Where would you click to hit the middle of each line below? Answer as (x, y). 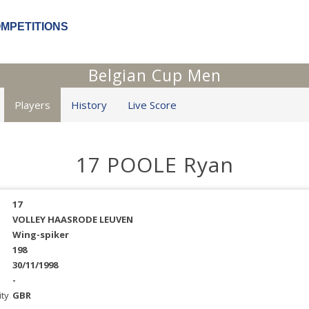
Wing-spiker (40, 235)
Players (32, 105)
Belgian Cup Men (154, 76)
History (89, 105)
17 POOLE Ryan (154, 165)
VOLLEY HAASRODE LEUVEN (72, 220)
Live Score (152, 105)
